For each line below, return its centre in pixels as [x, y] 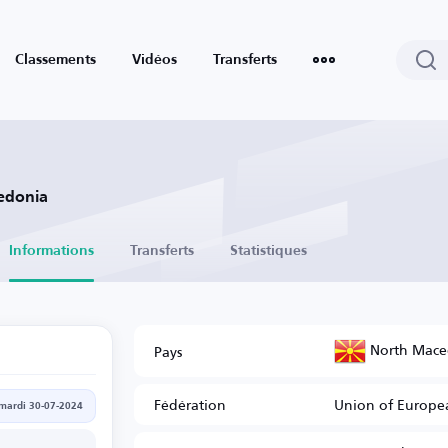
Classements [55, 60]
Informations [51, 251]
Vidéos [154, 60]
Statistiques [268, 251]
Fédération [189, 404]
